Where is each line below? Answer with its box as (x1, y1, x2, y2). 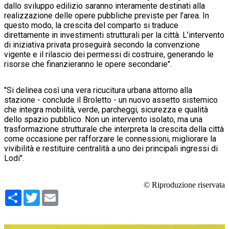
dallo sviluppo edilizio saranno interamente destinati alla (4, 1, 205, 11)
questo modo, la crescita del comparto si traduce (4, 20, 178, 31)
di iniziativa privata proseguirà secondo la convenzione (4, 40, 200, 50)
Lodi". (4, 153, 24, 164)
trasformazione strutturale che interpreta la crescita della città (4, 124, 224, 134)
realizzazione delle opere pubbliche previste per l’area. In (4, 11, 209, 21)
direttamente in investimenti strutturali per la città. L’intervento (4, 30, 224, 40)
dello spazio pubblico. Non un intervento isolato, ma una (4, 114, 202, 125)
